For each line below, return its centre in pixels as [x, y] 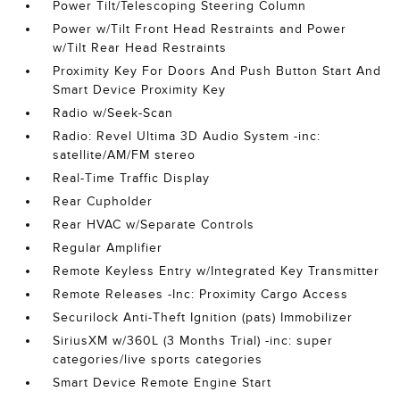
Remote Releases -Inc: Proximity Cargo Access [201, 294]
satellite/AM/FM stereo [125, 155]
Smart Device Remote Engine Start [162, 383]
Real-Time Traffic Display [132, 178]
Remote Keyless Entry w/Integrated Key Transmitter [217, 271]
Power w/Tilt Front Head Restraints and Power [200, 29]
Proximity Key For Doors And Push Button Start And [217, 71]
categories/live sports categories [158, 359]
